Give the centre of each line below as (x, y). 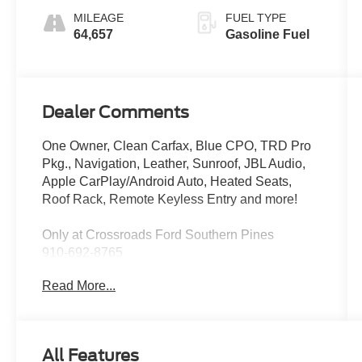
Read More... (79, 285)
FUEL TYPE (255, 17)
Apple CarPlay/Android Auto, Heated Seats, (167, 182)
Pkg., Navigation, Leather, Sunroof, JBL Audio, (174, 164)
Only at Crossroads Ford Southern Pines (158, 235)
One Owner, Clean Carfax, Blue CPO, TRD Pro (177, 146)
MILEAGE (99, 17)
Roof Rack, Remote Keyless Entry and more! (170, 200)
